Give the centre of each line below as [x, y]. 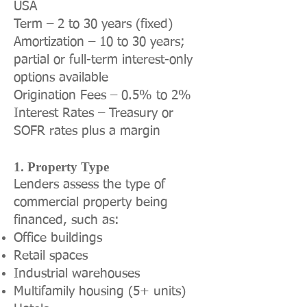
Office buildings [58, 238]
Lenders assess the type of [89, 185]
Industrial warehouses [77, 274]
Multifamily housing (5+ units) [100, 292]
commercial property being [91, 202]
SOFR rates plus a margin [87, 131]
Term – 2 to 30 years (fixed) [93, 24]
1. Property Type [61, 167]
